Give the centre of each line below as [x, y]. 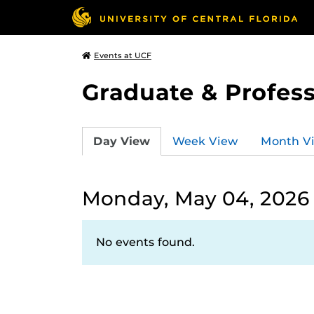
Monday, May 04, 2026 [196, 198]
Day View [122, 141]
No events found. [145, 242]
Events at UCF [123, 55]
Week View [205, 141]
